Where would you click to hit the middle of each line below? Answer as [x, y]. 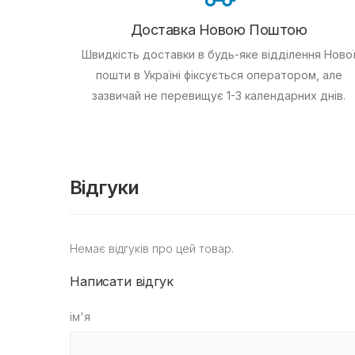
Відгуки [105, 188]
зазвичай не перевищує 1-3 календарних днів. [219, 96]
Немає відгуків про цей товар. [152, 249]
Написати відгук [122, 282]
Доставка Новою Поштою [219, 30]
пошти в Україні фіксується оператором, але [219, 75]
